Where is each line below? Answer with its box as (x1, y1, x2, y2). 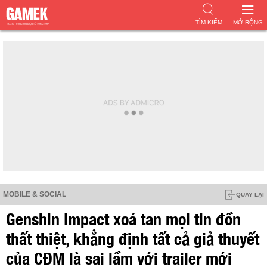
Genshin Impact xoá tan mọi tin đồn (6, 205, 241, 230)
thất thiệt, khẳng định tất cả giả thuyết (6, 225, 259, 250)
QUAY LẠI (236, 191, 264, 198)
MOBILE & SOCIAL (3, 190, 66, 198)
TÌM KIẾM (195, 19, 222, 26)
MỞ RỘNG (232, 19, 263, 26)
